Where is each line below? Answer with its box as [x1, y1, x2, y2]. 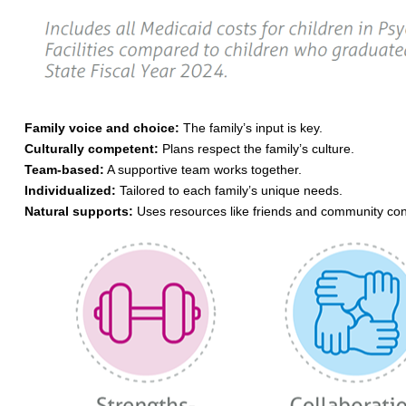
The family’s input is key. [179, 121, 323, 135]
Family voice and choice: [24, 121, 179, 135]
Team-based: [24, 162, 104, 177]
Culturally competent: [24, 141, 159, 156]
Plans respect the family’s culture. [158, 141, 354, 156]
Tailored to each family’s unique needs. [115, 183, 343, 198]
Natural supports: [24, 204, 133, 218]
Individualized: [24, 183, 116, 198]
